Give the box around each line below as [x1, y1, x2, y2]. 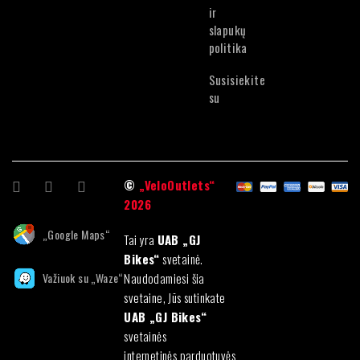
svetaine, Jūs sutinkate [124, 288, 226, 306]
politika [208, 39, 247, 56]
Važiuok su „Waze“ [43, 268, 124, 286]
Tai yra [124, 231, 157, 248]
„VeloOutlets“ [139, 176, 215, 194]
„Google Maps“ [43, 225, 111, 243]
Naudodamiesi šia [124, 269, 205, 287]
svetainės [124, 327, 166, 345]
